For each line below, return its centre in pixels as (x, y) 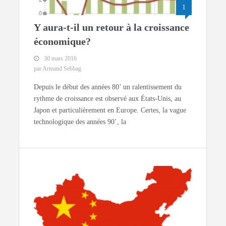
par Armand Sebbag (58, 68)
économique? (63, 41)
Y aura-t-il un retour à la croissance (112, 27)
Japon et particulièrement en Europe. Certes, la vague (110, 110)
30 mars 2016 (61, 58)
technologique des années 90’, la (80, 122)
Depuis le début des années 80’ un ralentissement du (108, 87)
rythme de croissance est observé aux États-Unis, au (108, 98)
